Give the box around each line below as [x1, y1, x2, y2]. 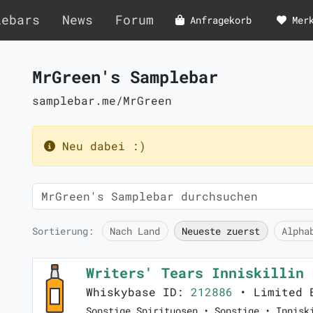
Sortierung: [32, 224, 94, 238]
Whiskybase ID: [86, 284, 191, 300]
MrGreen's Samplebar [32, 66, 218, 88]
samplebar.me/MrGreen [32, 93, 172, 108]
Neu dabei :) [55, 138, 146, 153]
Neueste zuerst [182, 224, 261, 238]
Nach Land [110, 224, 161, 238]
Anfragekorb [189, 13, 252, 27]
